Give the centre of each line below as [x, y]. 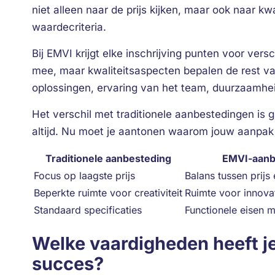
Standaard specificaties [88, 210]
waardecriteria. [69, 27]
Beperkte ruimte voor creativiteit [108, 193]
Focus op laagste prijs [84, 176]
